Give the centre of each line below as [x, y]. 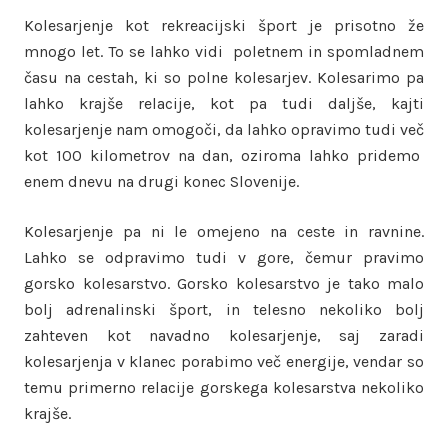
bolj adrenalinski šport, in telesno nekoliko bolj [224, 309]
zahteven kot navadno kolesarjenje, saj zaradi [224, 335]
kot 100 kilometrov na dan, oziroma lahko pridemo [224, 155]
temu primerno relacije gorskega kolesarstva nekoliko [224, 387]
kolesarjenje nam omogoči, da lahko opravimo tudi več [224, 129]
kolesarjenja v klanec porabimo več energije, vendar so [224, 361]
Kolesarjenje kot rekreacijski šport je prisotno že [224, 25]
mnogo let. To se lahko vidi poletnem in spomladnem [224, 51]
